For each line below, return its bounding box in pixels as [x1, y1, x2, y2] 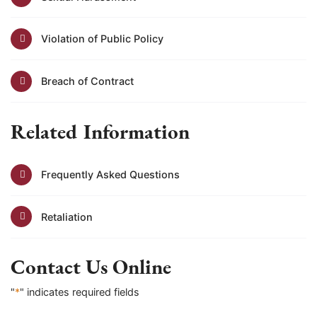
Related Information [11, 117, 190, 145]
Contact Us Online [11, 253, 171, 281]
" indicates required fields [20, 285, 139, 298]
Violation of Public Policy [40, 33, 163, 45]
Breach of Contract [40, 75, 134, 88]
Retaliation [40, 210, 93, 223]
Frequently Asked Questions [40, 168, 180, 180]
